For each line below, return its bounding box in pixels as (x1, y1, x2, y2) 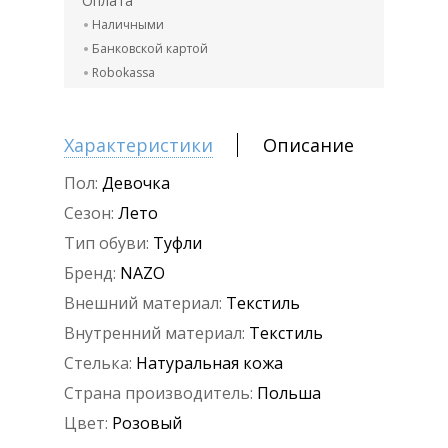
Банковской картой (92, 40, 208, 58)
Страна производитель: (64, 382, 253, 405)
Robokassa (92, 64, 155, 82)
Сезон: (64, 202, 114, 225)
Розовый (112, 412, 182, 435)
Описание (263, 133, 354, 158)
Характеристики (64, 133, 213, 158)
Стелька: (64, 352, 132, 375)
